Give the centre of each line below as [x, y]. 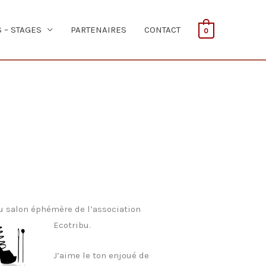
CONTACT [162, 30]
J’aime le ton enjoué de [101, 256]
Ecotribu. [72, 225]
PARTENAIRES [98, 30]
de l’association [108, 209]
